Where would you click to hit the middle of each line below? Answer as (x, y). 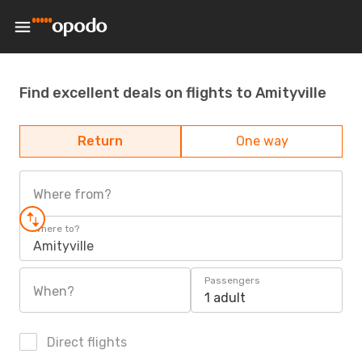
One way (262, 141)
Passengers (232, 280)
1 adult (225, 298)
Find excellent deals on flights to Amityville (173, 93)
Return (100, 141)
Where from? (72, 194)
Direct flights (85, 342)
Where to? (56, 229)
